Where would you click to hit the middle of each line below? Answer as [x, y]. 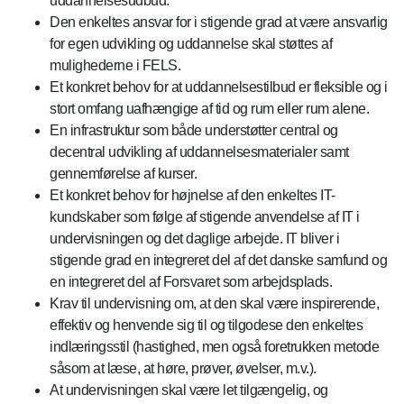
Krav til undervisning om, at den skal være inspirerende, [214, 303]
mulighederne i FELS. [115, 65]
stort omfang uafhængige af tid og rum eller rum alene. [209, 108]
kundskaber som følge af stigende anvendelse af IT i [205, 216]
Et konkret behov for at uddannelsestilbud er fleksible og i [219, 87]
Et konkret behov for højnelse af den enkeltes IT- [193, 195]
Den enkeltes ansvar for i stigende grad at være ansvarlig [219, 22]
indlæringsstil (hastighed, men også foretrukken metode [214, 346]
